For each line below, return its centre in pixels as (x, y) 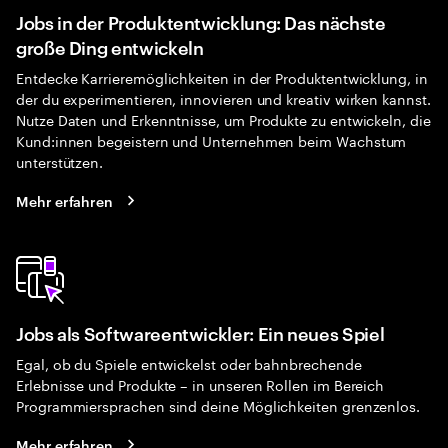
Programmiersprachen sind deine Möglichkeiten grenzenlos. (218, 405)
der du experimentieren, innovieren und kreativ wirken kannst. (223, 98)
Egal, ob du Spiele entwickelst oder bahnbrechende (189, 363)
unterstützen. (60, 161)
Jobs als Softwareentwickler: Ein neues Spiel (200, 332)
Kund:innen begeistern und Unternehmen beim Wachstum (211, 140)
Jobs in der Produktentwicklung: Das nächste (201, 21)
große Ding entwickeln (110, 46)
